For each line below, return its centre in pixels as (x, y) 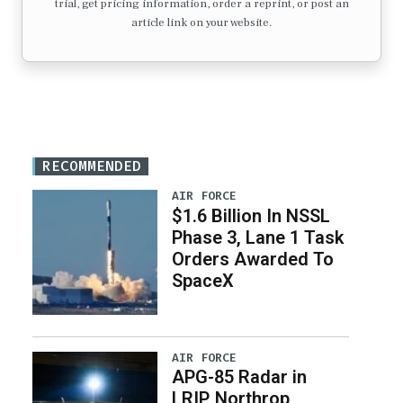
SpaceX (202, 280)
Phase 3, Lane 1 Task (257, 237)
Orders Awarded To (252, 259)
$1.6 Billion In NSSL (251, 215)
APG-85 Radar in (239, 377)
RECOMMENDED (92, 166)
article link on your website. (201, 23)
